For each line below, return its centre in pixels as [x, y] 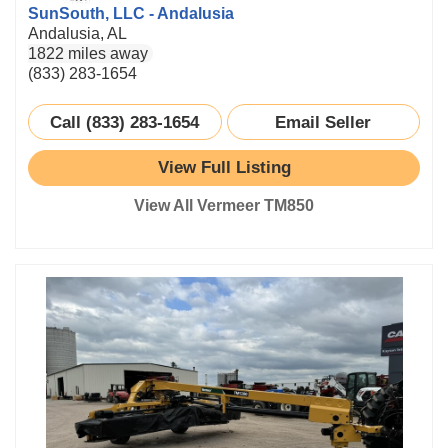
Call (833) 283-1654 [125, 121]
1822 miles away [88, 53]
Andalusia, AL [77, 33]
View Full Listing [224, 167]
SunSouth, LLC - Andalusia [131, 13]
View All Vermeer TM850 [224, 205]
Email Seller [323, 121]
